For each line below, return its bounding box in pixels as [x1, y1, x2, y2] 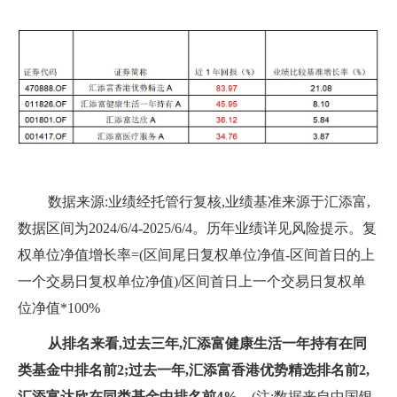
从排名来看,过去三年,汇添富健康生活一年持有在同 [48, 336, 367, 352]
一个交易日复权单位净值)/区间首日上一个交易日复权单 [18, 274, 366, 290]
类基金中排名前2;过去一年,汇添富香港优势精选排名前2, [18, 362, 370, 378]
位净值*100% [18, 300, 100, 316]
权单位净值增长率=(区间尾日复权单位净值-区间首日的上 [18, 247, 375, 263]
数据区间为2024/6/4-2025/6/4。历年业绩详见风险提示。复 [18, 221, 377, 237]
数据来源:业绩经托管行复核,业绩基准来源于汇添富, [48, 194, 370, 210]
